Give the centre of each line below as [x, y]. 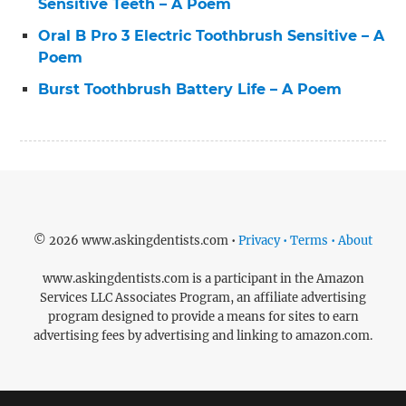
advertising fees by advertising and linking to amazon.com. [203, 336]
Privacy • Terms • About [305, 241]
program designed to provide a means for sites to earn [203, 317]
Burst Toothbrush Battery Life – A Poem [190, 90]
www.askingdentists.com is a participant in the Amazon [203, 279]
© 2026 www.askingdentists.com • [136, 241]
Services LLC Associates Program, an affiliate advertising [203, 298]
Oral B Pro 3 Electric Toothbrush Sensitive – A [212, 35]
